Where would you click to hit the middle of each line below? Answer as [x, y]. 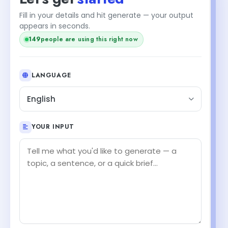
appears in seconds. [55, 26]
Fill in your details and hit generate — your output [106, 15]
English [41, 99]
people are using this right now [89, 39]
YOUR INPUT [53, 127]
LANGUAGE [51, 75]
